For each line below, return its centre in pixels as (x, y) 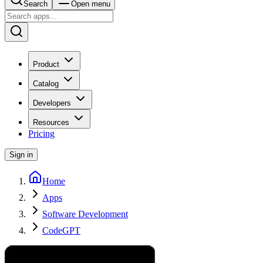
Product (46, 64)
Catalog (46, 84)
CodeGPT (61, 230)
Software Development (85, 214)
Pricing (41, 134)
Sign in (21, 155)
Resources (51, 122)
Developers (52, 103)
